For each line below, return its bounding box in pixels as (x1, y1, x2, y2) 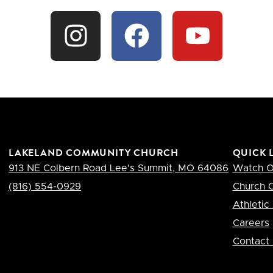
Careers (232, 218, 269, 228)
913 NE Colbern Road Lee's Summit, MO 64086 (9, 163, 229, 173)
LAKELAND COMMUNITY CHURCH (9, 145, 179, 160)
